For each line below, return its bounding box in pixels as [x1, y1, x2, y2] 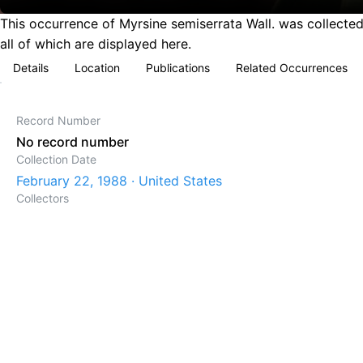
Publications [146, 61, 210, 75]
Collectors [16, 191, 69, 205]
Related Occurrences [236, 61, 348, 75]
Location [75, 61, 120, 75]
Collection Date [16, 152, 96, 166]
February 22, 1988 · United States [16, 173, 222, 189]
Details [13, 61, 49, 75]
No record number [16, 134, 129, 150]
